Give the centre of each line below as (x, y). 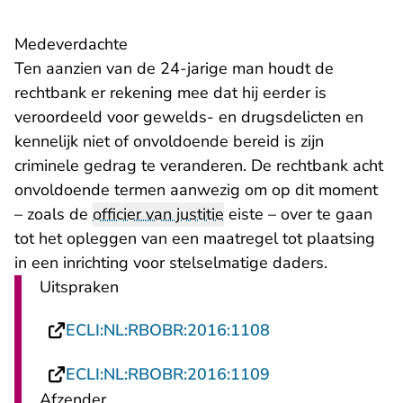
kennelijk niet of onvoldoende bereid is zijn (169, 141)
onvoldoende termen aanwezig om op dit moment (196, 190)
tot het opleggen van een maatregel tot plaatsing (195, 238)
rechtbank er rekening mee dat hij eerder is (170, 93)
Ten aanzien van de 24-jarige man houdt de (174, 68)
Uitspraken (79, 287)
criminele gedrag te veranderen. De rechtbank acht (199, 166)
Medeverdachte (71, 44)
